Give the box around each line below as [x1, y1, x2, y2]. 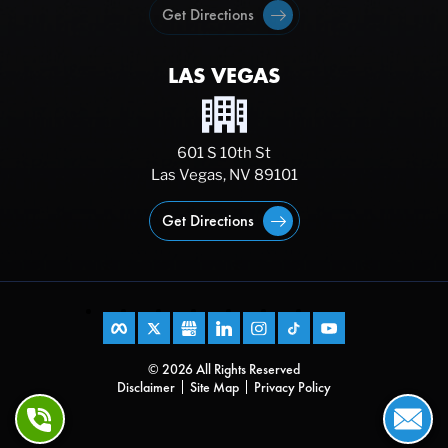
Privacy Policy [254, 378, 331, 396]
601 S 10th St [177, 144, 271, 162]
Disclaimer [117, 378, 175, 396]
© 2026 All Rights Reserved [148, 360, 300, 378]
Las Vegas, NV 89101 [150, 166, 298, 184]
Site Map [190, 378, 239, 396]
